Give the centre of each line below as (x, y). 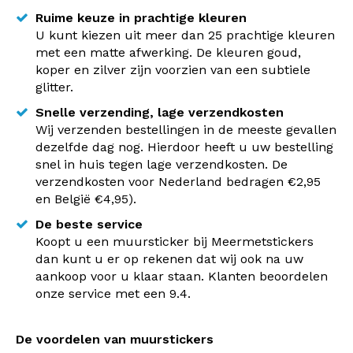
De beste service (89, 224)
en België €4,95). (86, 199)
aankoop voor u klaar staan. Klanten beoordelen (182, 276)
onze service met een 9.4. (113, 294)
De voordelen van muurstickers (115, 339)
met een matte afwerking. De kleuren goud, (168, 52)
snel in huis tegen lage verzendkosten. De (162, 164)
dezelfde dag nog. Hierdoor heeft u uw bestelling (184, 147)
